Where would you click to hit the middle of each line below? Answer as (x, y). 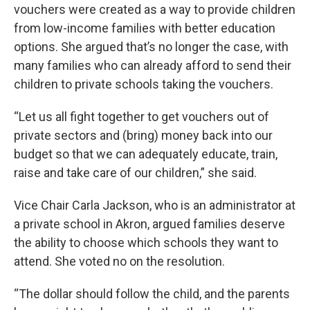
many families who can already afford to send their (153, 65)
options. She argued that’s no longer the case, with (151, 47)
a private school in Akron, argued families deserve (149, 224)
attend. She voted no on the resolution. (119, 261)
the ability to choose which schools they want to (146, 243)
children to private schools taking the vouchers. (144, 84)
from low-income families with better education (145, 28)
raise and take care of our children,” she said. (135, 173)
